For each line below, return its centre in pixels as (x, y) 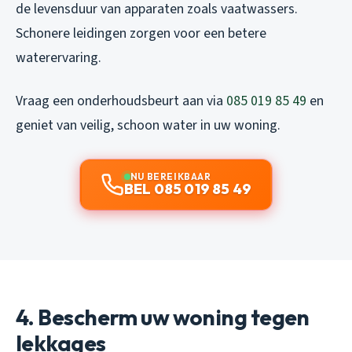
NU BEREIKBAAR (170, 177)
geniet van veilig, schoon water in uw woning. (148, 126)
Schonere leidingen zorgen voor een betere (141, 34)
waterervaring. (59, 58)
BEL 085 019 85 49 (188, 189)
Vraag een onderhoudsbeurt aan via (121, 101)
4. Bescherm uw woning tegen (163, 317)
